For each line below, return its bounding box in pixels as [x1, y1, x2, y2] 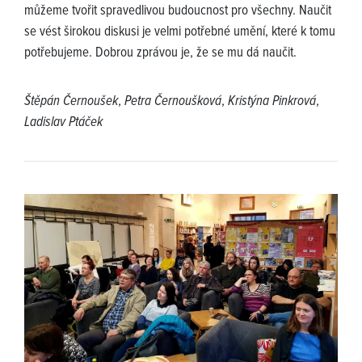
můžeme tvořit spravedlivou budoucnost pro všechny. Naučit [24, 2, 331, 20]
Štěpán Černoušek [24, 92, 118, 111]
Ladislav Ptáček [24, 113, 103, 132]
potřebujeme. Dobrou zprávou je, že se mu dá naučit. [24, 44, 297, 62]
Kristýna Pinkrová [228, 92, 316, 111]
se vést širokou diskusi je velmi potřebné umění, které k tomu [24, 23, 335, 41]
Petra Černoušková [124, 92, 221, 111]
